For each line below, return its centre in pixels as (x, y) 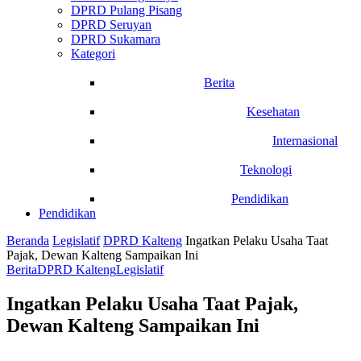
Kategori (93, 54)
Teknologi (266, 170)
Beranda (28, 241)
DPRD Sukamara (116, 39)
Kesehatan (273, 112)
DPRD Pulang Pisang (127, 10)
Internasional (305, 141)
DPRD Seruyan (111, 25)
